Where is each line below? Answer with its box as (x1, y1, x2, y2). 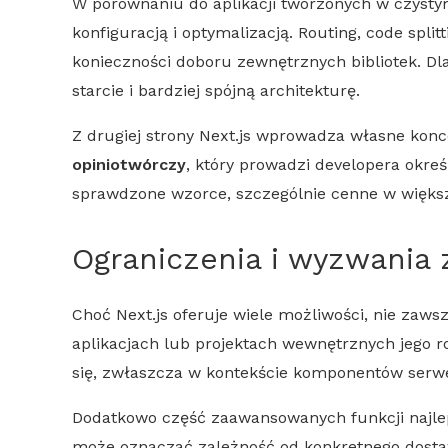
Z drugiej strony (72, 125, 199, 145)
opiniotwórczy (72, 154, 186, 174)
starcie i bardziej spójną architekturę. (72, 80, 360, 100)
